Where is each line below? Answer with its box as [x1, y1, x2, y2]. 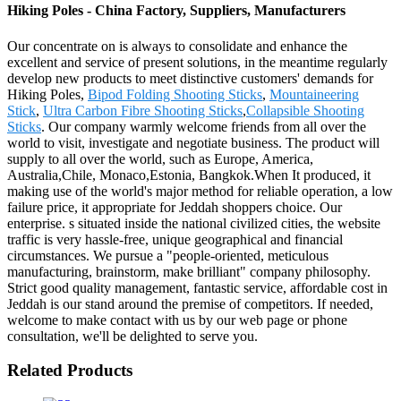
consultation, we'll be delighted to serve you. [7, 328, 258, 344]
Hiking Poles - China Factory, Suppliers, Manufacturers [7, 3, 346, 19]
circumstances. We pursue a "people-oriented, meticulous [7, 247, 328, 263]
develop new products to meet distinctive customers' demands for [7, 70, 373, 86]
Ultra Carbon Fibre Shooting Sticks [43, 102, 243, 118]
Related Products [7, 361, 132, 380]
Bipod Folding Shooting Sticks [88, 86, 262, 102]
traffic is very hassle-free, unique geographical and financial [7, 231, 343, 247]
